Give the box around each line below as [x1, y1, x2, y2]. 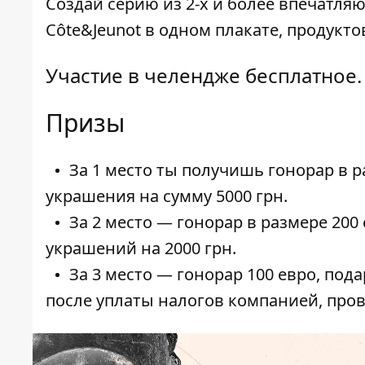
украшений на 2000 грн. [46, 237, 236, 260]
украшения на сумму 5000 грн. [46, 185, 288, 208]
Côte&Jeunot [46, 19, 141, 42]
